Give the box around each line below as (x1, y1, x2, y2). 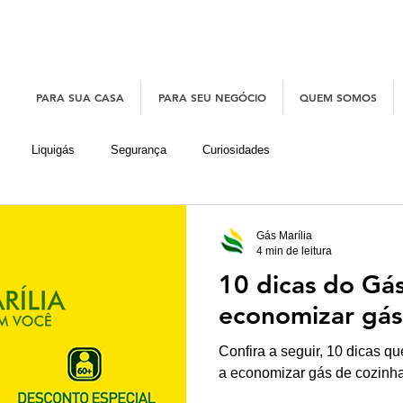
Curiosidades (202, 143, 270, 157)
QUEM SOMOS (300, 90, 377, 105)
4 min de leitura (256, 244, 332, 257)
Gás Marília (256, 229, 312, 243)
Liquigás (31, 143, 75, 157)
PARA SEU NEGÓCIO (157, 90, 266, 105)
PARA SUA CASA (35, 90, 124, 105)
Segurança (111, 143, 166, 157)
